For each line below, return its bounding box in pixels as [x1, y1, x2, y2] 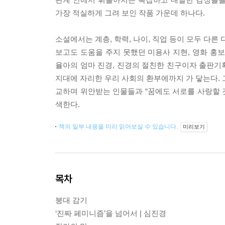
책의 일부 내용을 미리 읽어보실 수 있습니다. [59, 123, 179, 130]
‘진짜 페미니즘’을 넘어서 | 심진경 [55, 208, 166, 217]
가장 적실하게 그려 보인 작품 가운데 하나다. [55, 8, 205, 17]
